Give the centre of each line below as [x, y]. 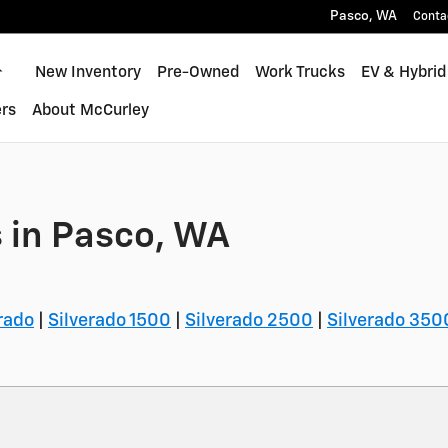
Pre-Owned [197, 72]
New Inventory [87, 72]
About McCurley [90, 110]
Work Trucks [299, 72]
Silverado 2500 [249, 321]
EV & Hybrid [403, 72]
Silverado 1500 [109, 321]
